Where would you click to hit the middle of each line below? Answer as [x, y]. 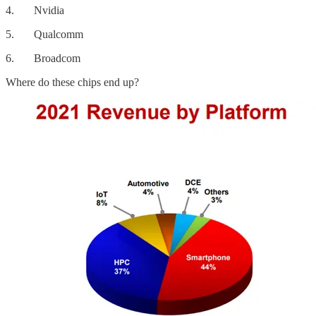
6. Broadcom [43, 59]
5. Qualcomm [44, 35]
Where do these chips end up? [72, 83]
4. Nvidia [35, 11]
